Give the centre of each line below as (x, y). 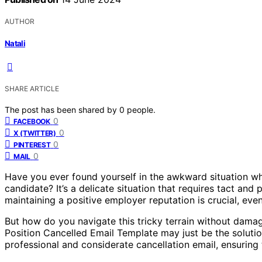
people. (141, 110)
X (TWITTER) (35, 133)
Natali (15, 44)
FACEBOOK (32, 122)
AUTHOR (20, 21)
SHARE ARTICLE (32, 89)
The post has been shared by (62, 110)
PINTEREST (32, 145)
